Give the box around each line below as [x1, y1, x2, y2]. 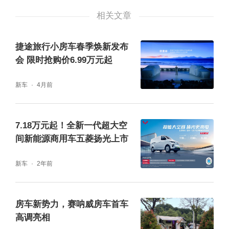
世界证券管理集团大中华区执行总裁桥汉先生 [15, 187, 210, 198]
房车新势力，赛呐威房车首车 [15, 199, 128, 210]
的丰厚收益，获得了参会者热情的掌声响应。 [15, 11, 210, 22]
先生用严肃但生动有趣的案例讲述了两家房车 [15, 205, 210, 217]
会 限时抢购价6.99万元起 [15, 55, 112, 65]
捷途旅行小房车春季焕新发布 [15, 41, 128, 52]
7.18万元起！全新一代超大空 [15, 121, 127, 130]
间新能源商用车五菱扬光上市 [15, 134, 128, 144]
